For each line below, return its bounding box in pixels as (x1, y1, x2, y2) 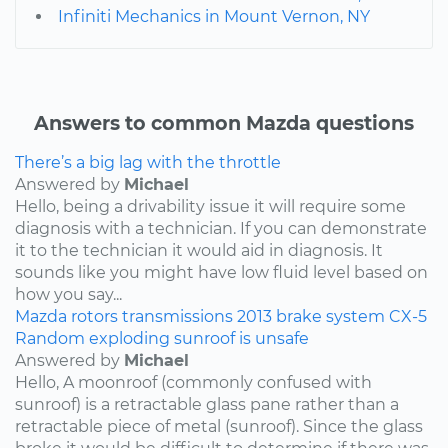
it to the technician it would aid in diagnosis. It (15, 240, 383, 260)
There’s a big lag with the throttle (15, 152, 281, 172)
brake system (276, 306, 385, 326)
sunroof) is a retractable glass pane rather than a (15, 394, 399, 414)
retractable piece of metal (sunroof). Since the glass (15, 416, 423, 436)
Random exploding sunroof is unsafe (15, 328, 309, 348)
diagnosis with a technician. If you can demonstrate (15, 218, 427, 238)
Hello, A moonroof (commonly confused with (15, 372, 372, 392)
